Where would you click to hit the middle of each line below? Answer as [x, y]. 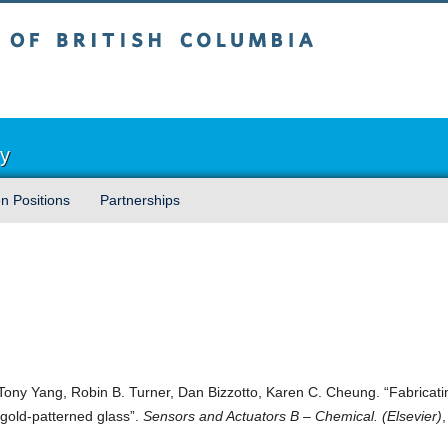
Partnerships [140, 200]
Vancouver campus [176, 86]
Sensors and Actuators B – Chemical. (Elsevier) [292, 416]
